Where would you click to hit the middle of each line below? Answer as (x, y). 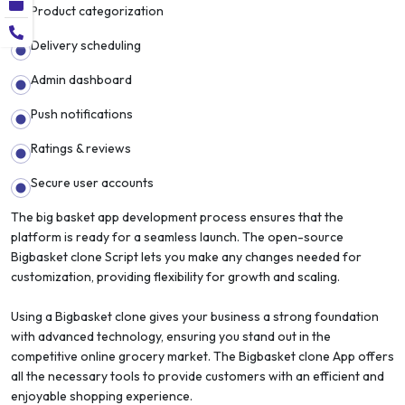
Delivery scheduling (86, 45)
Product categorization (97, 10)
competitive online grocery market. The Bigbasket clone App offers (202, 356)
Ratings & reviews (81, 148)
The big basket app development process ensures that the (177, 217)
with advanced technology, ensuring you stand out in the (171, 336)
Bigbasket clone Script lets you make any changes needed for (186, 256)
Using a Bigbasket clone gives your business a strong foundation (195, 316)
